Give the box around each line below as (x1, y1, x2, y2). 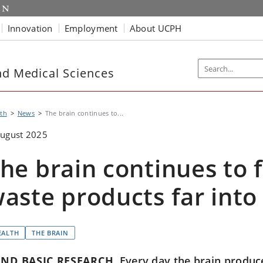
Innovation (7, 22, 53, 34)
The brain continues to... (45, 109, 124, 117)
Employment (64, 22, 118, 34)
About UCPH (129, 22, 182, 34)
